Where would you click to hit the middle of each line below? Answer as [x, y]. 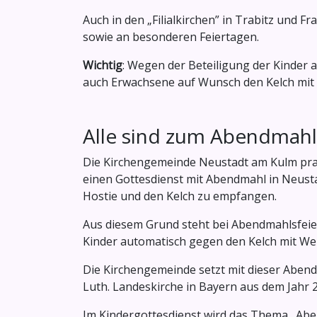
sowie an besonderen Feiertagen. [171, 37]
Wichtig [103, 65]
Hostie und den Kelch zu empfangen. [180, 196]
